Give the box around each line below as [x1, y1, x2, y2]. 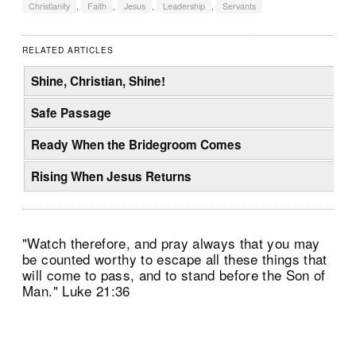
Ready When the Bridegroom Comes [31, 135, 242, 153]
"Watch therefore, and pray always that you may [22, 232, 320, 253]
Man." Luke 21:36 [22, 280, 130, 300]
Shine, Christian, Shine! [31, 72, 166, 90]
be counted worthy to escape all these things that [22, 248, 327, 269]
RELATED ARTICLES [22, 44, 114, 56]
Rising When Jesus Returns [31, 167, 192, 185]
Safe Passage [31, 103, 112, 122]
